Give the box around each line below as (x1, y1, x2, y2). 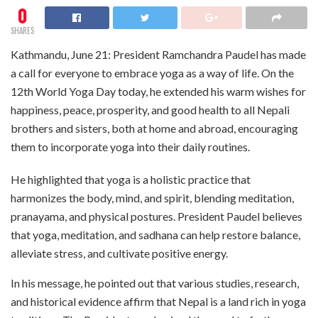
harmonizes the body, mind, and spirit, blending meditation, (11, 191, 294, 205)
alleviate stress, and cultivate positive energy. (11, 246, 228, 261)
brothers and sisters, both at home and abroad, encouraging (11, 121, 298, 136)
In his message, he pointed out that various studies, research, (11, 276, 299, 290)
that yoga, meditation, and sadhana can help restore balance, (11, 228, 300, 242)
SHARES (11, 25, 34, 37)
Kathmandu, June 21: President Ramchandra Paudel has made (11, 48, 306, 62)
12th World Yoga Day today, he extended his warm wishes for (11, 84, 306, 99)
